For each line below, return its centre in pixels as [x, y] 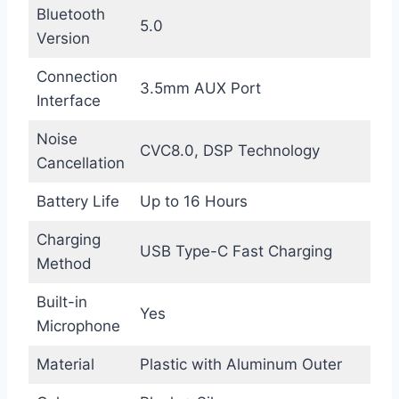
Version [63, 38]
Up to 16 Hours [193, 201]
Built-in [61, 301]
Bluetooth [70, 14]
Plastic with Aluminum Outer [240, 364]
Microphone [78, 326]
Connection [77, 76]
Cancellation [80, 163]
